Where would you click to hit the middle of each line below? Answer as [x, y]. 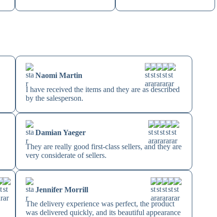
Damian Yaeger [61, 133]
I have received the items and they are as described [103, 90]
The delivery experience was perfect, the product [100, 204]
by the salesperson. [55, 98]
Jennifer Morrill [62, 190]
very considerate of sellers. [66, 155]
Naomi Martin [59, 76]
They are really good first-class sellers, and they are [104, 147]
